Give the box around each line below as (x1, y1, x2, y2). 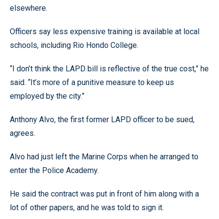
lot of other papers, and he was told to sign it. (10, 203, 164, 212)
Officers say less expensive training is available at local (10, 27, 199, 36)
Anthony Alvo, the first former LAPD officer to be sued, (10, 115, 195, 124)
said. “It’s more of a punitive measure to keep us (10, 78, 174, 87)
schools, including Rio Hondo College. (10, 41, 138, 50)
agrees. (10, 129, 35, 138)
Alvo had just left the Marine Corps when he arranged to (10, 152, 198, 161)
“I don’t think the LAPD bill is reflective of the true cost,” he (10, 64, 209, 73)
